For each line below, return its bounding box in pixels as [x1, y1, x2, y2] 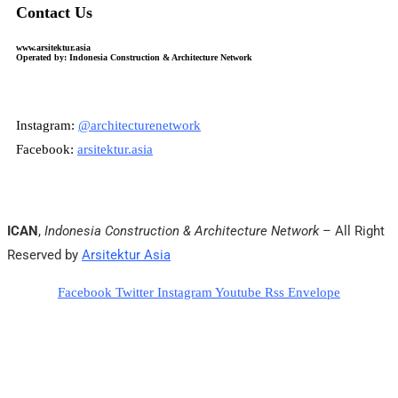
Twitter [115, 284, 154, 299]
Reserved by [7, 246, 82, 263]
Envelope [288, 284, 340, 299]
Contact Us [16, 3, 92, 21]
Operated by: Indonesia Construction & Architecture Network [16, 52, 252, 63]
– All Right [319, 222, 385, 239]
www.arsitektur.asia [16, 43, 93, 53]
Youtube [215, 284, 261, 299]
